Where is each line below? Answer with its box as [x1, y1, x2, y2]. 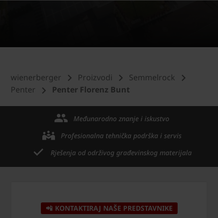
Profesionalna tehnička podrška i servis [61, 131, 182, 141]
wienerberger [11, 72, 61, 83]
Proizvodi [78, 72, 112, 83]
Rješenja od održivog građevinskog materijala [51, 148, 192, 158]
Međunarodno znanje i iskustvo [73, 114, 169, 124]
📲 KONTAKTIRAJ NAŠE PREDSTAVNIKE [45, 203, 173, 213]
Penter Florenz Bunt [52, 84, 130, 95]
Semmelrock [129, 72, 175, 83]
